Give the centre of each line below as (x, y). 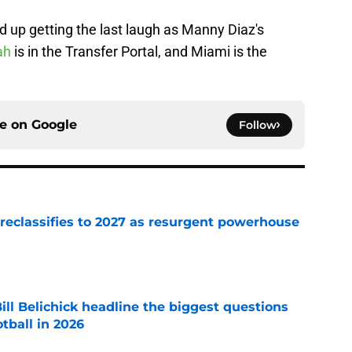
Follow (258, 125)
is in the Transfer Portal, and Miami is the (139, 52)
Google (54, 125)
